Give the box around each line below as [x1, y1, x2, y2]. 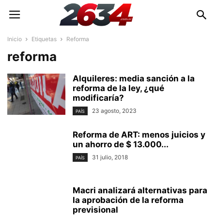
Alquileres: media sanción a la [73, 74, 195, 83]
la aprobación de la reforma [73, 195, 184, 205]
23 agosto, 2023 [92, 107, 137, 114]
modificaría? [73, 93, 124, 103]
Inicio [7, 35, 22, 43]
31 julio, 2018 [92, 154, 128, 161]
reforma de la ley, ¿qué [73, 83, 164, 93]
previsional [73, 205, 118, 215]
